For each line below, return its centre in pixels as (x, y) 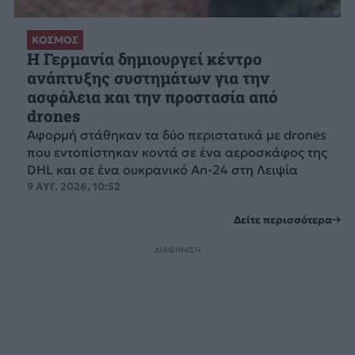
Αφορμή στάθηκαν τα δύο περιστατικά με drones (176, 135)
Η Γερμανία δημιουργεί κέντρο (144, 59)
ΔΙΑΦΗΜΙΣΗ (177, 250)
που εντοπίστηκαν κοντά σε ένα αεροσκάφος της (177, 153)
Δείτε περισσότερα (283, 219)
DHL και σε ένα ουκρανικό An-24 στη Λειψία (162, 170)
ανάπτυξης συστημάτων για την (148, 78)
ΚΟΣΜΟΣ (55, 40)
